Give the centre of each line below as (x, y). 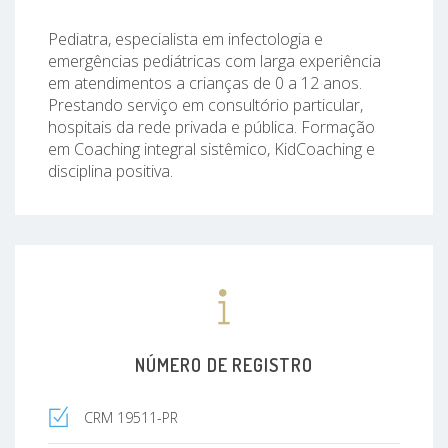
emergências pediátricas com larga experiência (214, 60)
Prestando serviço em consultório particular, (205, 104)
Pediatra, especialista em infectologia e (185, 38)
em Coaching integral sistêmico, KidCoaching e (211, 148)
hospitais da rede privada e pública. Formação (211, 126)
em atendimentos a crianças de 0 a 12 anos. (205, 82)
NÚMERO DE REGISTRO (224, 364)
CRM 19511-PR (131, 417)
